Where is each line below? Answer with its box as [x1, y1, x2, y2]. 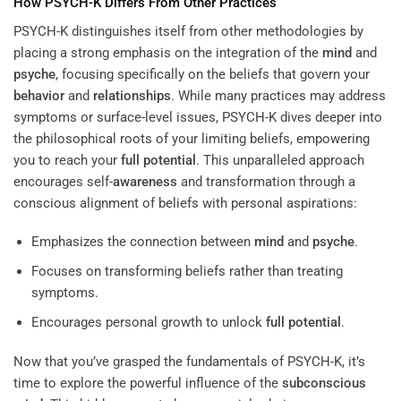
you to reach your [13, 151, 121, 168]
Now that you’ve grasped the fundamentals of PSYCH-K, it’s [13, 353, 365, 370]
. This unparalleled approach [196, 151, 364, 168]
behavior [13, 87, 64, 104]
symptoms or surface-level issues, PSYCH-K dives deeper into [13, 108, 382, 125]
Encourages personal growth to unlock [30, 314, 266, 331]
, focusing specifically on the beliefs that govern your [55, 65, 370, 82]
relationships [93, 87, 171, 104]
